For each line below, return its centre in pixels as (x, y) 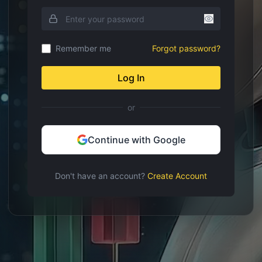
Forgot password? (186, 48)
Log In (131, 78)
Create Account (177, 176)
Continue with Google (136, 140)
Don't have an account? (100, 176)
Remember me (83, 48)
